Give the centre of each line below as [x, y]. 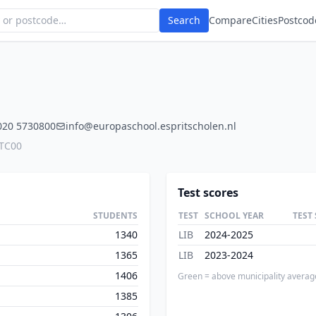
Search [184, 20]
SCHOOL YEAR [234, 215]
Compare [230, 20]
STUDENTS [115, 215]
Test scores [208, 193]
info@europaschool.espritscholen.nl [151, 126]
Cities [265, 20]
